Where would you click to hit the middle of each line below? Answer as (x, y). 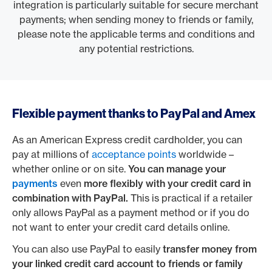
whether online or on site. (70, 169)
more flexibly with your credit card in (167, 183)
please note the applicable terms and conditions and (136, 34)
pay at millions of (52, 154)
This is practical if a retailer (190, 198)
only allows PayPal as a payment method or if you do (131, 212)
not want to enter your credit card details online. (121, 227)
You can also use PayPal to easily (87, 249)
